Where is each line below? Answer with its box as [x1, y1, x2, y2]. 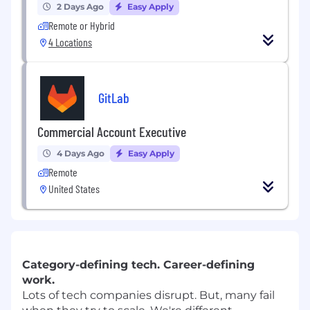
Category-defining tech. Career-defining [22, 258, 255, 272]
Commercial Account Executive [37, 123, 186, 140]
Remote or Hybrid [48, 19, 115, 33]
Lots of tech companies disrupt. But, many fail [22, 289, 275, 302]
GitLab [98, 89, 129, 106]
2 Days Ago [57, 1, 104, 12]
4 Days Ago [57, 148, 104, 159]
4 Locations [48, 35, 92, 49]
